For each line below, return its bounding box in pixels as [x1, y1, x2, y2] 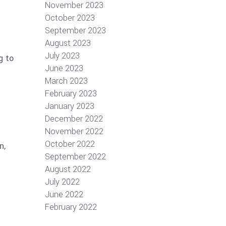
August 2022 [44, 163, 91, 175]
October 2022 [44, 138, 95, 150]
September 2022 [44, 151, 106, 162]
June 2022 [44, 189, 83, 200]
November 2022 [44, 126, 103, 137]
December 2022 [44, 113, 103, 125]
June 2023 [44, 63, 83, 74]
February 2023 [44, 88, 97, 99]
